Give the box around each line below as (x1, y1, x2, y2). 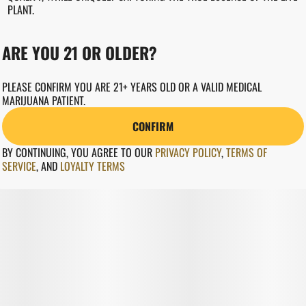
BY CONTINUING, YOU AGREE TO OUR (2, 144, 155, 161)
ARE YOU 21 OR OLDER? (2, 40, 157, 65)
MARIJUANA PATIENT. (2, 92, 85, 109)
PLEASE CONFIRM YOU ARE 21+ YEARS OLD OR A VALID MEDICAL (2, 79, 262, 95)
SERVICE (2, 158, 36, 174)
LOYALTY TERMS (60, 158, 125, 174)
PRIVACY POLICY (155, 144, 221, 161)
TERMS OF (226, 144, 267, 161)
